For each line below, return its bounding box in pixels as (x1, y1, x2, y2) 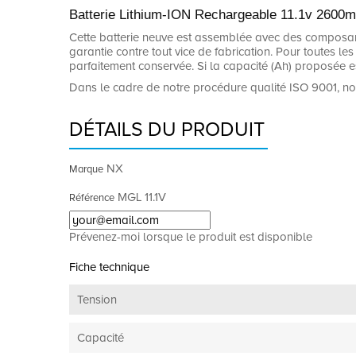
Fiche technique (69, 259, 149, 274)
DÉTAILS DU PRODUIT (69, 117, 265, 141)
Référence (69, 191, 114, 204)
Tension (77, 292, 117, 307)
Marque (69, 162, 103, 176)
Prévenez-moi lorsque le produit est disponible (69, 229, 312, 244)
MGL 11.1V (118, 189, 166, 204)
